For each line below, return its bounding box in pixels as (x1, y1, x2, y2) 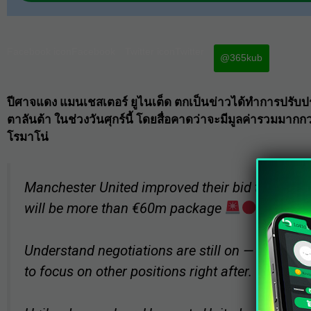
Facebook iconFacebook (7, 45, 115, 57)
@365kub (219, 52, 262, 64)
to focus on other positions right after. (24, 262, 252, 280)
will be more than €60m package (24, 200, 225, 217)
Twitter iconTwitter (125, 45, 204, 57)
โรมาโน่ (7, 129, 49, 144)
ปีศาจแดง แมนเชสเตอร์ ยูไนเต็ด (7, 94, 171, 109)
